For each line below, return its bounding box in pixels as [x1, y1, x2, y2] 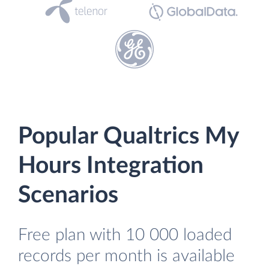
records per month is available [18, 247, 235, 265]
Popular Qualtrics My [18, 125, 239, 148]
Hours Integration [18, 154, 204, 178]
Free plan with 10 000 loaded [18, 226, 232, 244]
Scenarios [18, 184, 118, 207]
